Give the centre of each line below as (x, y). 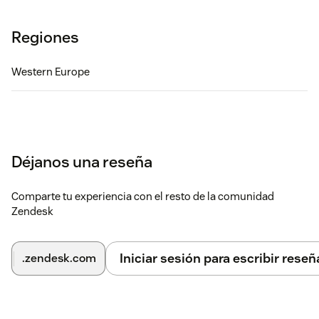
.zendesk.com (59, 258)
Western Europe (51, 72)
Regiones (45, 37)
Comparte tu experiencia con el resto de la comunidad (143, 197)
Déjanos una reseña (82, 162)
